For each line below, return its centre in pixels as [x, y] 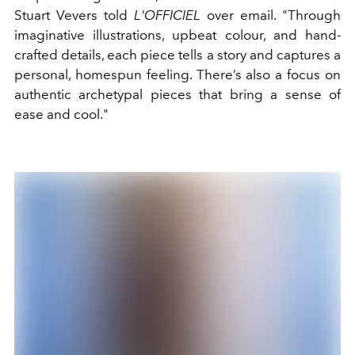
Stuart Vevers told [74, 15]
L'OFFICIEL [167, 15]
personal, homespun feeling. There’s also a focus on [177, 74]
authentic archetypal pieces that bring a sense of [177, 94]
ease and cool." [63, 114]
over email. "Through [271, 15]
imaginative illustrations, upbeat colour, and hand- [177, 34]
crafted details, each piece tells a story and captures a [177, 54]
